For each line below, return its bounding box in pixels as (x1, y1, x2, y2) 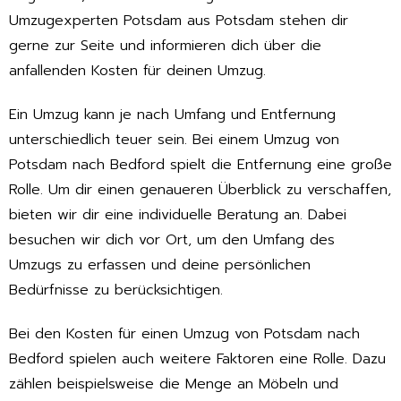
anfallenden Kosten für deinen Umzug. (9, 60, 266, 82)
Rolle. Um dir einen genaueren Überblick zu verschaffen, (9, 179, 391, 201)
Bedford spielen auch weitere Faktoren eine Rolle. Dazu (9, 347, 386, 370)
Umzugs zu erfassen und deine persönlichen (9, 254, 311, 277)
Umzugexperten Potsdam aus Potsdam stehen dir (9, 10, 348, 32)
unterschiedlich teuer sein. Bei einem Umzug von (9, 129, 339, 151)
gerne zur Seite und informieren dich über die (9, 35, 321, 57)
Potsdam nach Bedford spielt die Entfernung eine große (9, 154, 392, 176)
